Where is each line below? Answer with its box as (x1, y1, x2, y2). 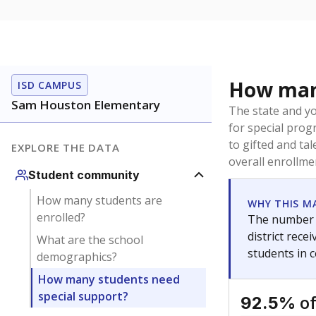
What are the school (36, 232, 143, 248)
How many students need (37, 272, 180, 287)
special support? (37, 288, 128, 304)
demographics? (36, 249, 117, 265)
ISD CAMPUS (18, 78, 82, 92)
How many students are (36, 193, 162, 208)
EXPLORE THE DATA (11, 140, 120, 154)
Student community (28, 168, 140, 182)
